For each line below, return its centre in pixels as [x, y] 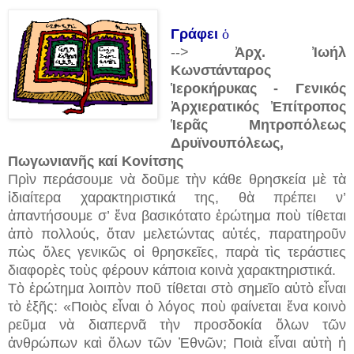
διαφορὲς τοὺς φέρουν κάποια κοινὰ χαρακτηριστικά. [172, 270]
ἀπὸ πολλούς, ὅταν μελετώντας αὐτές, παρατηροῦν [177, 233]
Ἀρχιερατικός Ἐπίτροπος [258, 106]
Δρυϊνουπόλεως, [227, 143]
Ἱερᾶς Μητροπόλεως [258, 124]
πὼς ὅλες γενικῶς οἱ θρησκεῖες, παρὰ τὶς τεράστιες [177, 252]
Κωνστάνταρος [220, 70]
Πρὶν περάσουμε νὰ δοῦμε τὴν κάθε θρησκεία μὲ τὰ [177, 179]
